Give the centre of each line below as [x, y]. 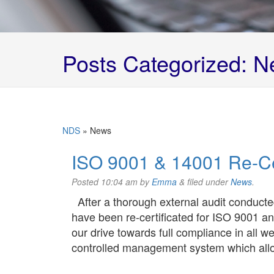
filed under [208, 182]
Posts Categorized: [155, 63]
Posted [86, 182]
